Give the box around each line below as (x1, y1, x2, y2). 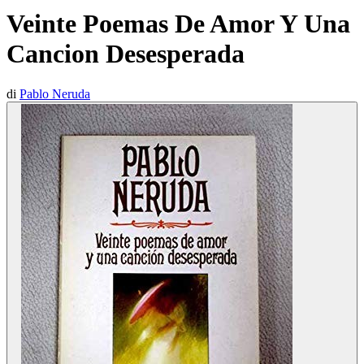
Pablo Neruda (19, 86, 90, 101)
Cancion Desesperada (6, 39, 245, 69)
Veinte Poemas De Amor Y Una (6, 9, 350, 39)
